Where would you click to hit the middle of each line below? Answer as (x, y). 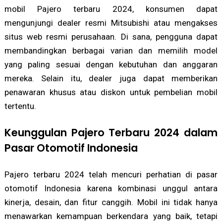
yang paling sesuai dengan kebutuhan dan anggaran (111, 64)
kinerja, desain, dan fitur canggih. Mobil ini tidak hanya (111, 202)
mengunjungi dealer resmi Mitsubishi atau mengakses (111, 23)
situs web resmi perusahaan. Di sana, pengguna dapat (111, 36)
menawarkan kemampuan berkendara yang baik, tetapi (111, 216)
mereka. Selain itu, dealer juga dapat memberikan (111, 78)
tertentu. (20, 106)
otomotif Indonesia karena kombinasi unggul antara (111, 188)
